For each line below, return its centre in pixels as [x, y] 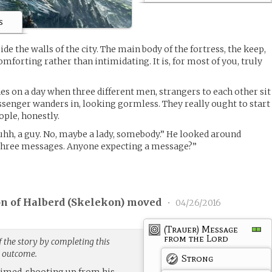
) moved [142, 202]
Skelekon [96, 202]
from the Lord [196, 238]
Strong [198, 258]
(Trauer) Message [201, 229]
